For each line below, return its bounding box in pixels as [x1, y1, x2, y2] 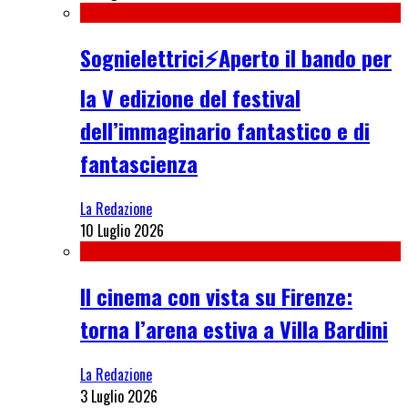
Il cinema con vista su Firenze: [80, 280, 352, 313]
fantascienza [80, 147, 198, 180]
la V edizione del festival [80, 81, 301, 115]
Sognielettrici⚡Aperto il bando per [80, 41, 392, 75]
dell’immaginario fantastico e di [80, 114, 370, 148]
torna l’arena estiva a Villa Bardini [80, 312, 388, 346]
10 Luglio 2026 [80, 219, 164, 242]
